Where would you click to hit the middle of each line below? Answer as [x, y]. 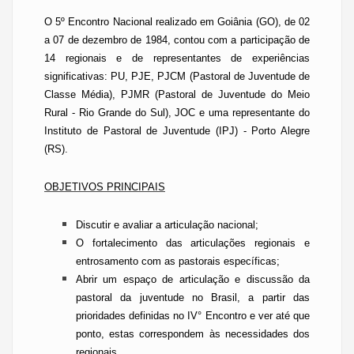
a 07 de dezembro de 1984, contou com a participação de [177, 40]
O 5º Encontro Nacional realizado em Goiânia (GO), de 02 [177, 22]
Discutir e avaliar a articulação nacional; [167, 225]
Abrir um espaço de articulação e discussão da [193, 279]
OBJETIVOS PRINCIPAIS [105, 187]
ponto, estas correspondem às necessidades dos [193, 334]
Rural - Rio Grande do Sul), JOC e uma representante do [177, 113]
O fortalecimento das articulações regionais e [193, 243]
